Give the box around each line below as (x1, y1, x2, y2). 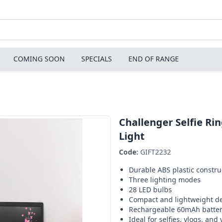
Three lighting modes (129, 175, 201, 184)
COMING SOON (13, 54, 65, 63)
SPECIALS (81, 54, 112, 63)
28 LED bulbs (129, 185, 172, 194)
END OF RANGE (128, 54, 179, 63)
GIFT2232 (138, 147, 171, 157)
